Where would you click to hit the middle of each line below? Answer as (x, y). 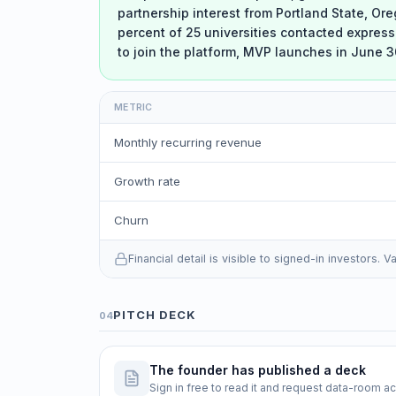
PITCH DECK (155, 315)
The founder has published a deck (258, 370)
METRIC (133, 108)
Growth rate (147, 182)
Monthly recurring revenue (188, 143)
